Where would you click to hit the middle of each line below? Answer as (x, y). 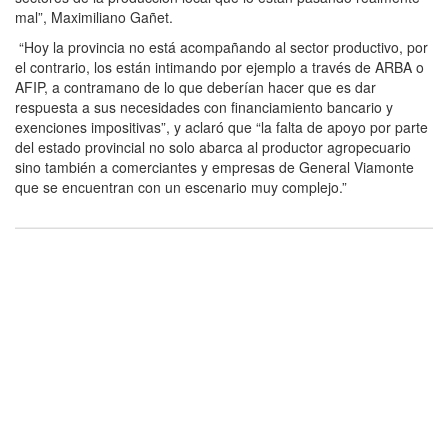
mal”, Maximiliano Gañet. (94, 16)
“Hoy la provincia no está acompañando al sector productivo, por (221, 46)
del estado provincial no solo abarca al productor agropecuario (213, 146)
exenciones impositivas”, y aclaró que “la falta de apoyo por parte (221, 126)
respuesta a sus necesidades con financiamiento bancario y (204, 106)
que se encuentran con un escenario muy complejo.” (181, 186)
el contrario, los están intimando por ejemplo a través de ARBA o (219, 66)
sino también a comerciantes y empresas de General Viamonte (214, 166)
